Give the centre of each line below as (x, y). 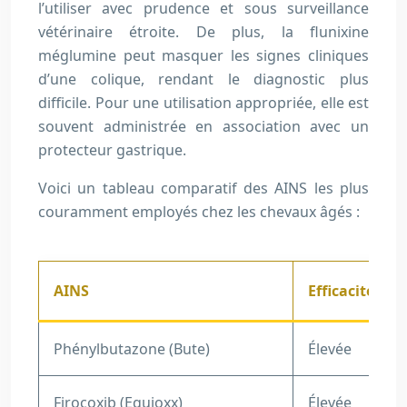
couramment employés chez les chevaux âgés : (199, 212)
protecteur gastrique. (112, 150)
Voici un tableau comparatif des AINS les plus (203, 188)
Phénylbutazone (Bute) (132, 349)
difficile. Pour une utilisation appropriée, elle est (203, 103)
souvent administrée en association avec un (203, 126)
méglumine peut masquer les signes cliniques (203, 55)
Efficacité (341, 291)
